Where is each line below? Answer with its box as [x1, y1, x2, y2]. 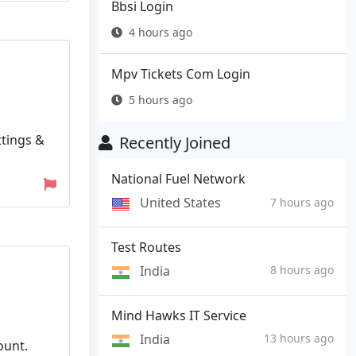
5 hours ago [129, 92, 192, 108]
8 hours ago [270, 262, 334, 278]
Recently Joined [119, 132, 230, 154]
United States [140, 194, 221, 212]
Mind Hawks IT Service [111, 306, 246, 324]
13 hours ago [264, 331, 334, 346]
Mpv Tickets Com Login [111, 65, 250, 83]
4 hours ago [129, 25, 192, 41]
